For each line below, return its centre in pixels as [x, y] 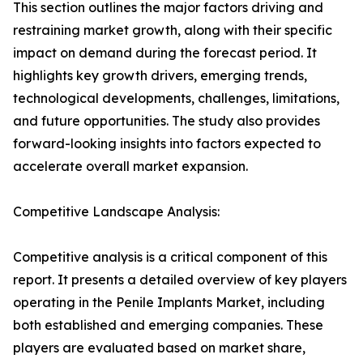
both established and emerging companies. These [168, 325]
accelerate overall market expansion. [130, 167]
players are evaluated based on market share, [159, 348]
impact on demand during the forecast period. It [165, 53]
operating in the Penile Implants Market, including [169, 303]
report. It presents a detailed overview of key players [180, 280]
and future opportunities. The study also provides [167, 121]
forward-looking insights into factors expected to [167, 144]
